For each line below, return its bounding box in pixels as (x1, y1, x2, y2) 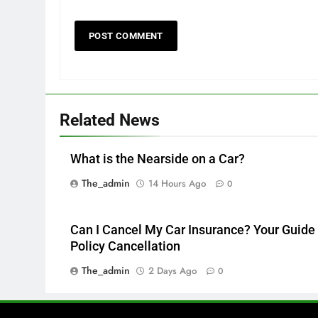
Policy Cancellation (70, 239, 180, 253)
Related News (60, 110, 160, 130)
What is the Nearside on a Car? (70, 152, 245, 166)
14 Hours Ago (148, 177, 206, 190)
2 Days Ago (148, 264, 197, 278)
